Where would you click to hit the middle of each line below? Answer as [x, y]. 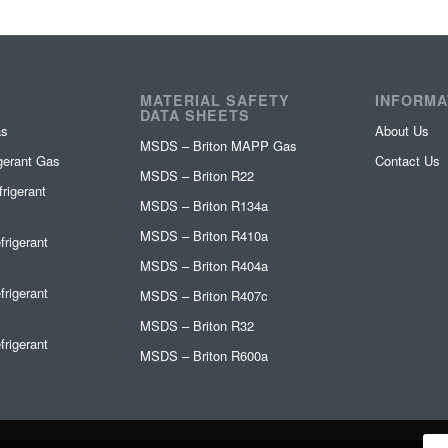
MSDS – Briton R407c [203, 295]
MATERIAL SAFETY [214, 99]
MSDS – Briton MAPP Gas [218, 145]
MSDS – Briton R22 [196, 175]
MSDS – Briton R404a [203, 265]
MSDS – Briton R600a [203, 355]
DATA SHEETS [194, 114]
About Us [401, 130]
